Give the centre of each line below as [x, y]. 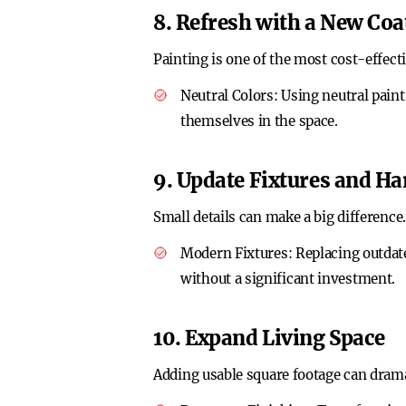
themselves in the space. [259, 121]
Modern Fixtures [234, 253]
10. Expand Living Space [269, 338]
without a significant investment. [288, 279]
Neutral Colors [227, 96]
